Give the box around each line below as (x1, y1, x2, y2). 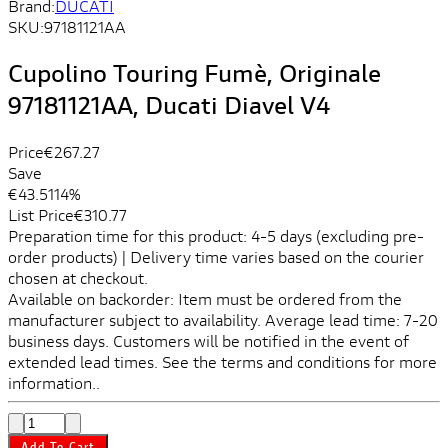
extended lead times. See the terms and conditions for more (8, 350, 437, 372)
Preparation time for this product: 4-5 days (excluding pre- (8, 224, 424, 246)
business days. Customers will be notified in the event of (8, 329, 409, 351)
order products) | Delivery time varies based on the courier (8, 245, 424, 267)
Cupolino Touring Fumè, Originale (8, 56, 381, 89)
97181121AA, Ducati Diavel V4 (8, 88, 330, 121)
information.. (8, 371, 100, 393)
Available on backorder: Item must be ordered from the (8, 287, 402, 309)
